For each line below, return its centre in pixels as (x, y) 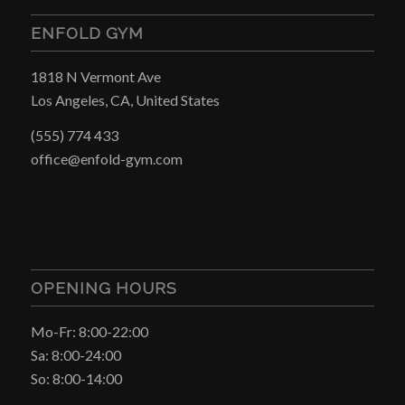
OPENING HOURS (104, 287)
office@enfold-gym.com (106, 159)
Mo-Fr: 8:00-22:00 (89, 331)
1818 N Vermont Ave (95, 76)
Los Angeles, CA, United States (125, 99)
